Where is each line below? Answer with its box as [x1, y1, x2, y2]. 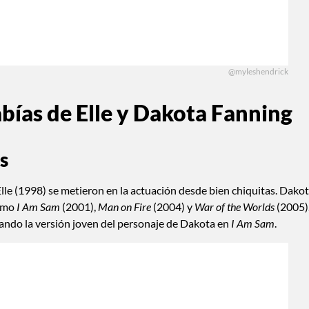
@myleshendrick [228, 66, 288, 77]
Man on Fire [98, 199, 151, 213]
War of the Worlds [195, 199, 275, 213]
